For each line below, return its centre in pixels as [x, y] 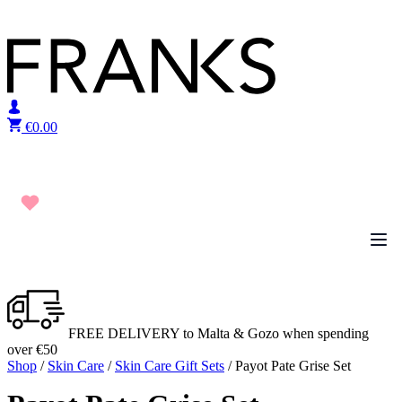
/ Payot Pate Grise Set [288, 366]
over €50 [32, 350]
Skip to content [49, 14]
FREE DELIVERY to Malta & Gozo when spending [217, 333]
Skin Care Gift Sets [170, 366]
